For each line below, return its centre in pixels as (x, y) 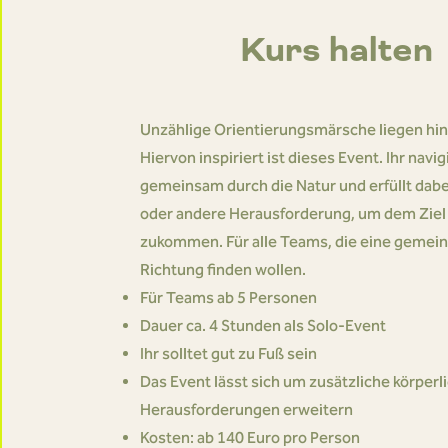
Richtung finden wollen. (222, 269)
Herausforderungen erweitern (246, 409)
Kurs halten (337, 49)
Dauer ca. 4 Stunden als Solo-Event (262, 325)
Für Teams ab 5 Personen (228, 297)
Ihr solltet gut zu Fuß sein (228, 353)
